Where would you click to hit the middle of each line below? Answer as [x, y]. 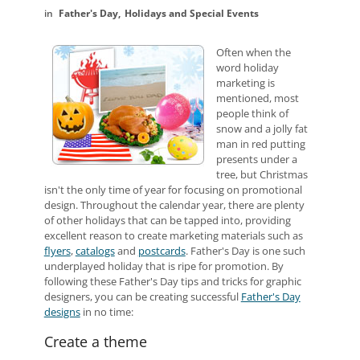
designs [62, 312]
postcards [162, 251]
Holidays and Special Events [191, 13]
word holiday [247, 67]
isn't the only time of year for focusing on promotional [173, 190]
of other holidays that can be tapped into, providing [167, 220]
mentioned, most [257, 98]
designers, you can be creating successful [142, 297]
